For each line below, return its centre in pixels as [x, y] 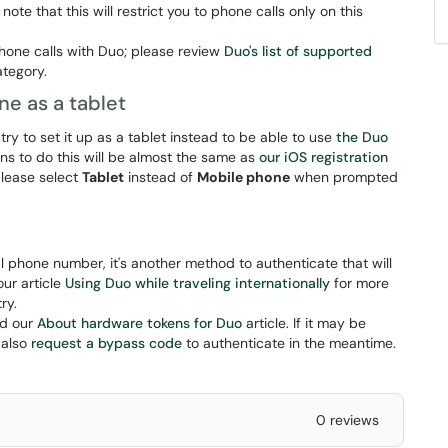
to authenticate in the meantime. [291, 343]
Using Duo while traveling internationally [197, 283]
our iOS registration [323, 157]
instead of [160, 177]
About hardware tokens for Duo [139, 323]
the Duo [362, 137]
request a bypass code [106, 343]
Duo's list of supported [298, 51]
